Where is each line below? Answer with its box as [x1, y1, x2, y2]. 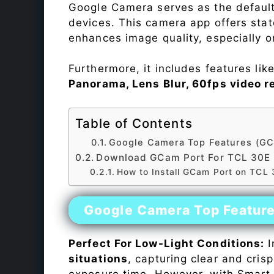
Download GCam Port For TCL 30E [96, 151, 271, 163]
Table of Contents [75, 115, 193, 131]
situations [68, 252, 128, 265]
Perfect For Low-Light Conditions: [68, 237, 265, 250]
